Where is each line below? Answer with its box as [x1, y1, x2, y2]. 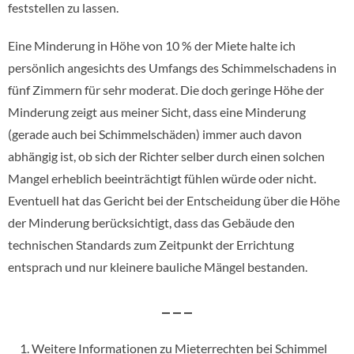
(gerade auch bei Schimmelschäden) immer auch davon [8, 126, 302, 141]
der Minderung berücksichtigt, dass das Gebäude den [8, 215, 295, 230]
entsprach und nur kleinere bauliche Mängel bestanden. [8, 259, 307, 274]
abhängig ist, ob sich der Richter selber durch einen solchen [8, 149, 325, 164]
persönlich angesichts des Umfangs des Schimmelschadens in [8, 60, 337, 75]
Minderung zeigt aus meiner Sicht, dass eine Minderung [8, 104, 306, 119]
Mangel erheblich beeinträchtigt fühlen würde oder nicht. [8, 171, 316, 186]
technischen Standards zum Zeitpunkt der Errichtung [8, 237, 294, 252]
